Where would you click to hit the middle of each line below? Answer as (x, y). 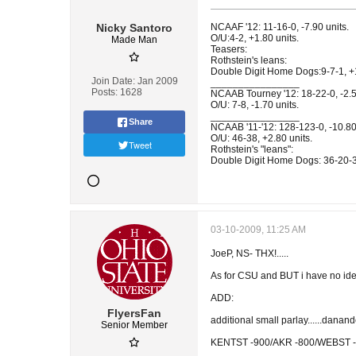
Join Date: (113, 81)
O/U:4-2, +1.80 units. (255, 38)
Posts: (104, 92)
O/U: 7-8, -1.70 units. (255, 105)
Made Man (134, 40)
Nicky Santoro (134, 28)
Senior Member (134, 325)
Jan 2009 (157, 81)
